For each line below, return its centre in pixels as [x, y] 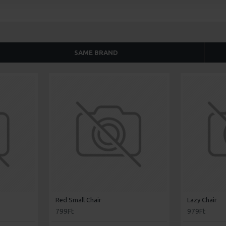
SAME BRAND [96, 53]
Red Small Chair [78, 200]
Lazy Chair [202, 200]
